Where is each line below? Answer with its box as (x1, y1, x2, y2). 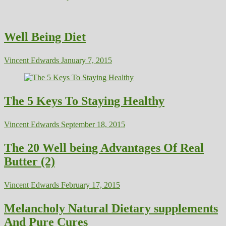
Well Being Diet (4, 30, 86, 44)
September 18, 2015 (59, 120, 125, 129)
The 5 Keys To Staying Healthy (4, 94, 164, 108)
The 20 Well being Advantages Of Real (4, 141, 204, 155)
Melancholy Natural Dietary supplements (4, 202, 218, 215)
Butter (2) (4, 155, 55, 168)
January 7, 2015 (59, 56, 112, 65)
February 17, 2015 (59, 181, 120, 190)
